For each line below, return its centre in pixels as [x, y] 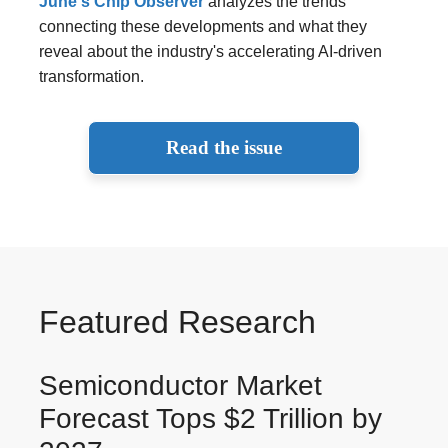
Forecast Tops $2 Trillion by [210, 418]
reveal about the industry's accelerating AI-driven [210, 51]
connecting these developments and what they [203, 26]
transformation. [91, 76]
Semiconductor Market [180, 385]
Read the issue [224, 147]
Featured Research [177, 321]
